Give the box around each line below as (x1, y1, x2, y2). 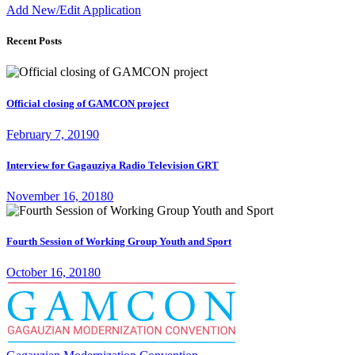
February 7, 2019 (6, 127, 93, 141)
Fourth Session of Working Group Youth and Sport (6, 235, 231, 248)
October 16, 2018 (6, 265, 94, 280)
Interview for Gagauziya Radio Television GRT (6, 158, 219, 171)
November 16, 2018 (6, 189, 107, 204)
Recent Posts (6, 35, 62, 48)
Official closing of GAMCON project (6, 97, 169, 109)
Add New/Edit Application (6, 3, 141, 17)
